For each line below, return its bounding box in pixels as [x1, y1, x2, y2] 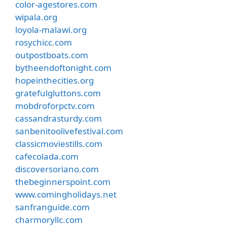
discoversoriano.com [15, 163, 99, 175]
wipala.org [15, 11, 57, 23]
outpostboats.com [15, 49, 88, 61]
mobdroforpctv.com [15, 99, 95, 111]
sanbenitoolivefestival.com [15, 125, 123, 137]
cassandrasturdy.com [15, 112, 102, 124]
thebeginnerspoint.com [15, 175, 110, 187]
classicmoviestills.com [15, 137, 102, 149]
